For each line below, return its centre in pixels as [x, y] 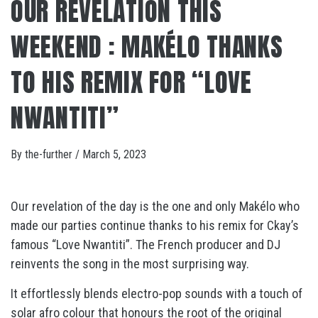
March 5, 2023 [114, 154]
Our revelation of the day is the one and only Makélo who [155, 206]
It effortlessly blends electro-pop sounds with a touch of [157, 294]
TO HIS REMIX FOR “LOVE [131, 82]
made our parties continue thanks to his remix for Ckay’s [155, 225]
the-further [50, 154]
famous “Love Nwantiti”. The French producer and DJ [146, 245]
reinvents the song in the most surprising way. [130, 264]
